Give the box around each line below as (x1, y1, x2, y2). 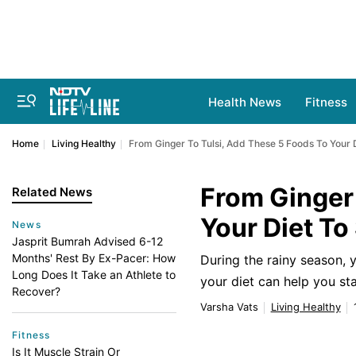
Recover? (12, 284, 60, 298)
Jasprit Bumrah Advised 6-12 (12, 234, 163, 248)
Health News (208, 95, 281, 110)
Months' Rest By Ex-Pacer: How (12, 251, 176, 265)
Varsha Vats (199, 300, 258, 313)
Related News (12, 184, 92, 199)
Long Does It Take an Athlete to (12, 268, 176, 281)
